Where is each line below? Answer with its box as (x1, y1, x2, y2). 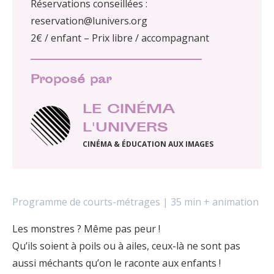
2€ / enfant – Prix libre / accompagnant (31, 31, 209, 45)
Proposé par (31, 72, 111, 90)
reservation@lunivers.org (31, 14, 147, 28)
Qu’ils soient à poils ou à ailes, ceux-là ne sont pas (12, 239, 240, 253)
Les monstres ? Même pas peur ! (12, 222, 160, 236)
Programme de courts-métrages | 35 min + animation (12, 195, 259, 209)
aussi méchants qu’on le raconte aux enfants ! (12, 256, 221, 270)
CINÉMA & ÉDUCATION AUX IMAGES (83, 139, 213, 150)
